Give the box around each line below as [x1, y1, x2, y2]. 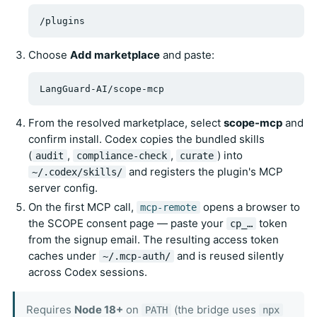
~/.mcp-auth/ [103, 250, 171, 263]
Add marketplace [70, 48, 160, 62]
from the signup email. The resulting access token [28, 233, 279, 247]
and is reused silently [174, 249, 284, 263]
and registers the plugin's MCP [126, 165, 283, 179]
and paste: [160, 48, 214, 62]
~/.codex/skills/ [32, 166, 122, 178]
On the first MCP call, [28, 200, 137, 214]
